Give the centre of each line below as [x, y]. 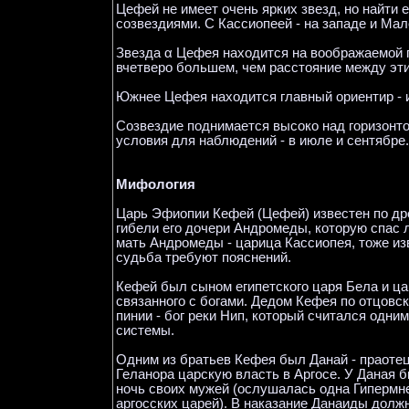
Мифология [156, 184]
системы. [145, 330]
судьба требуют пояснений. [204, 257]
